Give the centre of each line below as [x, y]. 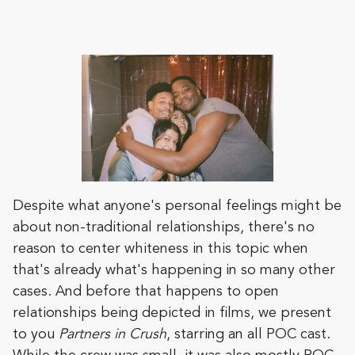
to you [36, 335]
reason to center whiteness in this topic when [160, 249]
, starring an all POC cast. [248, 335]
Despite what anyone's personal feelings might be [177, 206]
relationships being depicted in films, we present [172, 313]
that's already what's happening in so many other [174, 271]
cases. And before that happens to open [146, 292]
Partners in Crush [113, 335]
